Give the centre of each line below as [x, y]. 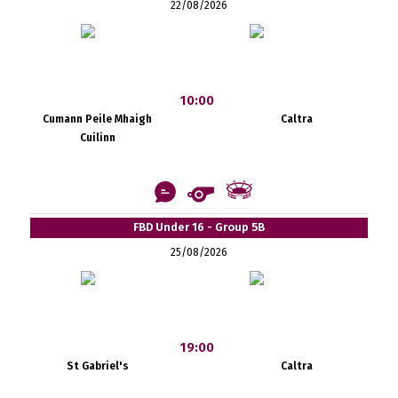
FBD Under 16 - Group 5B [199, 227]
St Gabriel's [97, 366]
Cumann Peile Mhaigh [98, 119]
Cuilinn [97, 137]
